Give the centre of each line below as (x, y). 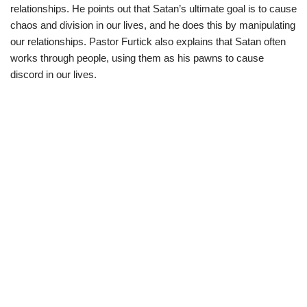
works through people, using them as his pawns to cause (137, 58)
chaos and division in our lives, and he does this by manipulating (153, 25)
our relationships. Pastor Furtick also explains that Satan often (148, 41)
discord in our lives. (53, 74)
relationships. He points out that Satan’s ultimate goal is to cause (153, 8)
